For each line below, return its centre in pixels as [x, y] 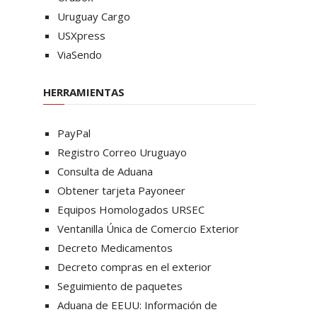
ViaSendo [80, 54]
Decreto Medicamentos [115, 248]
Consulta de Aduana [105, 171]
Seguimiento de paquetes [120, 286]
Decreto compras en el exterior [134, 267]
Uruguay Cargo [94, 16]
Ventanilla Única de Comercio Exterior [148, 229]
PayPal [74, 133]
